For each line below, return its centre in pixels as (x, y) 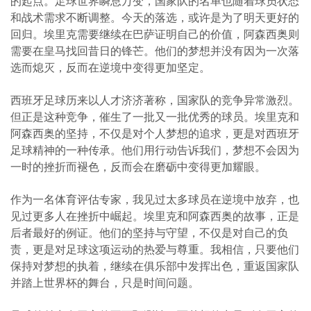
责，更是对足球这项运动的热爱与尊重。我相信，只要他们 (155, 249)
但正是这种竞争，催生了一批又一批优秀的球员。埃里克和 (155, 116)
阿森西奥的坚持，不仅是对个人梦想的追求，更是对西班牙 (155, 133)
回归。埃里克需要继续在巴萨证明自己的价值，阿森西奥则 (155, 34)
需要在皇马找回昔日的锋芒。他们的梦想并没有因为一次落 (155, 50)
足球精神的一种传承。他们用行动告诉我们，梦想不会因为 (155, 150)
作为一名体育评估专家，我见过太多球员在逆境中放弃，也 (155, 199)
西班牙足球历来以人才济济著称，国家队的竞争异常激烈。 (155, 100)
